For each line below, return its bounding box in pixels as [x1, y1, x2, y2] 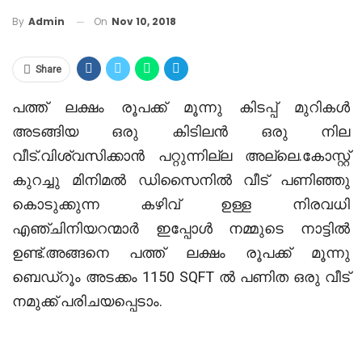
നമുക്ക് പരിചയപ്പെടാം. [12, 293, 162, 310]
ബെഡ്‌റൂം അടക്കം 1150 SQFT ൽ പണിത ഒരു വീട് [12, 268, 350, 286]
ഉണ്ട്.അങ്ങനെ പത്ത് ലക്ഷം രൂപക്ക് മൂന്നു [12, 244, 350, 262]
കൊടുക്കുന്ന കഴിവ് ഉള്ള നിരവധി [12, 196, 350, 213]
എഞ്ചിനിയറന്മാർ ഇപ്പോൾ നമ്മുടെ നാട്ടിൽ [12, 220, 350, 238]
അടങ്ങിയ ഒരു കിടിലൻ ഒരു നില [12, 123, 350, 141]
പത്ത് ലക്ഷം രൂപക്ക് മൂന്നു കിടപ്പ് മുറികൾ [12, 99, 350, 116]
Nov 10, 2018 [112, 14, 176, 28]
